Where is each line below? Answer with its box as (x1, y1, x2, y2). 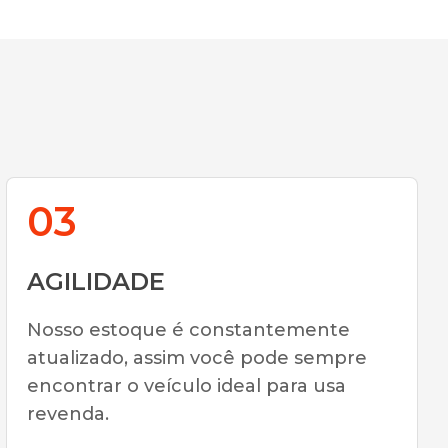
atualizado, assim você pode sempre (27, 347, 367, 369)
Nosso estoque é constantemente (27, 319, 350, 341)
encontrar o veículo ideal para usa (27, 375, 346, 397)
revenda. (27, 403, 109, 425)
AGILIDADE (27, 267, 165, 296)
